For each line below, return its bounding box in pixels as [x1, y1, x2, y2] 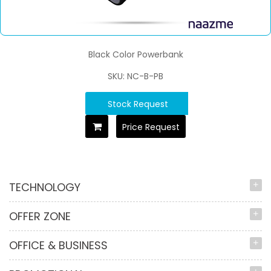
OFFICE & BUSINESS [9, 238, 108, 253]
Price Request [122, 121, 180, 134]
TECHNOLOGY [9, 180, 80, 195]
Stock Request [108, 98, 168, 111]
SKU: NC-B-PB [108, 70, 163, 83]
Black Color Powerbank [88, 48, 183, 61]
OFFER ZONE [9, 209, 71, 224]
